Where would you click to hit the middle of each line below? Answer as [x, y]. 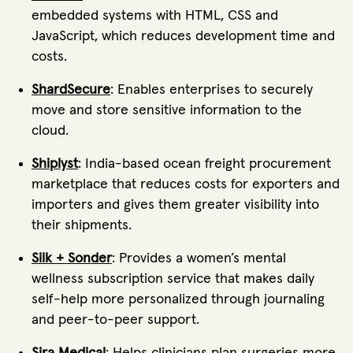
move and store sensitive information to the [167, 111]
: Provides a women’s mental [199, 259]
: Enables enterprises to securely [212, 90]
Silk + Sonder [72, 259]
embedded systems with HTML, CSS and [155, 16]
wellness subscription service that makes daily [173, 279]
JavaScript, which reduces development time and [183, 37]
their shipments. [84, 226]
